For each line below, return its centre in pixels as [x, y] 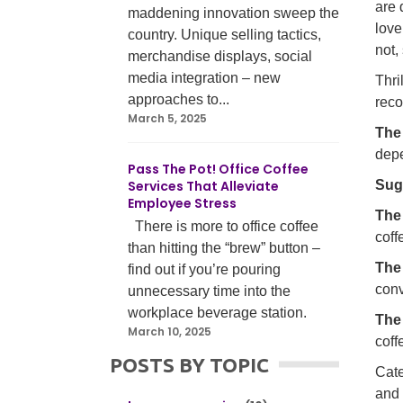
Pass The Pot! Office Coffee [218, 169]
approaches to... [179, 99]
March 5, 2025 [167, 118]
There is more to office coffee [223, 226]
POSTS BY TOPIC [189, 365]
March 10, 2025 [170, 331]
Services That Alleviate [203, 186]
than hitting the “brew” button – [224, 248]
